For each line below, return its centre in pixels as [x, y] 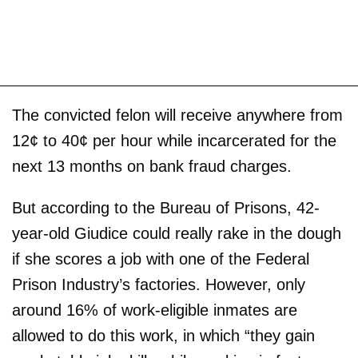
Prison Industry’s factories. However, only [159, 285]
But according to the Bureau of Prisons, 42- [166, 208]
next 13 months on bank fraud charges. [152, 167]
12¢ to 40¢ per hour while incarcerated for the [174, 141]
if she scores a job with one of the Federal [161, 259]
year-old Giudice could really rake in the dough [177, 234]
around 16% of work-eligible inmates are [155, 310]
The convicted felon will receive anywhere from [177, 115]
